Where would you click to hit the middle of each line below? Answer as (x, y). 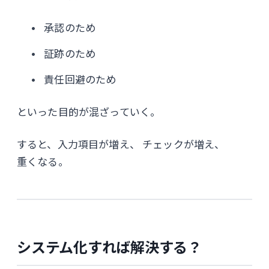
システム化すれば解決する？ (109, 246)
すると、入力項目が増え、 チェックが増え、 (121, 144)
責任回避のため (80, 79)
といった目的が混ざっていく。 (89, 111)
